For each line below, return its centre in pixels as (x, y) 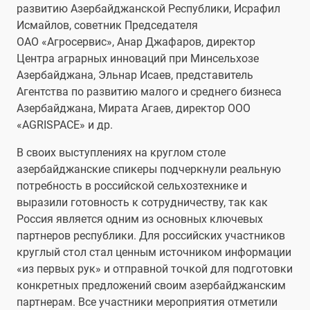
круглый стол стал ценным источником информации (154, 253)
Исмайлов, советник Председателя (107, 26)
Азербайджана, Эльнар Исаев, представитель (135, 75)
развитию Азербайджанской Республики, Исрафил (148, 9)
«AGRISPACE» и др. (65, 125)
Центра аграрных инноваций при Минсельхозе (138, 59)
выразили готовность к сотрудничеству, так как (142, 203)
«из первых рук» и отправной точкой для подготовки (155, 269)
